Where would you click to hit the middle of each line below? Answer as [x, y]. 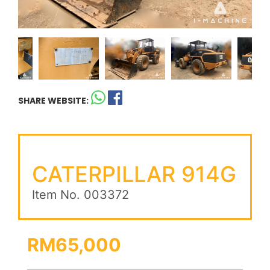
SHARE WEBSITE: [53, 100]
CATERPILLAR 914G [134, 174]
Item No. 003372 [80, 194]
